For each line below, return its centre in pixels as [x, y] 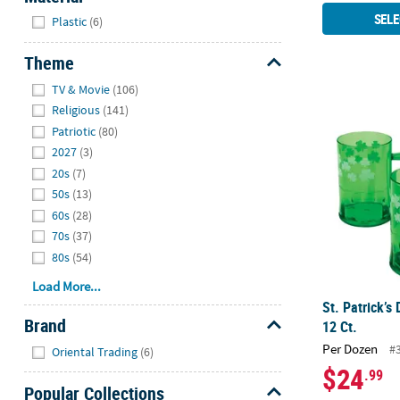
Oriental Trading [95, 351]
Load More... [67, 287]
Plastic [70, 22]
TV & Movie [81, 89]
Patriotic [74, 131]
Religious [76, 110]
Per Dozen [350, 348]
